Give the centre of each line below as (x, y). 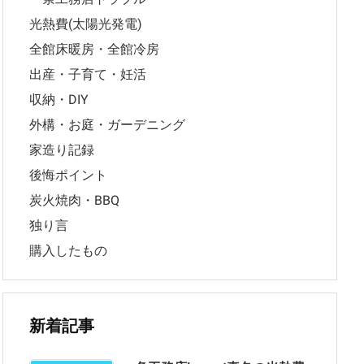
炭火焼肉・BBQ (74, 201)
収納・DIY (59, 100)
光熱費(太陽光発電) (86, 24)
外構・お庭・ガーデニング (107, 125)
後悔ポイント (68, 175)
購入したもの (68, 251)
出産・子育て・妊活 (88, 75)
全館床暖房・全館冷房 (94, 50)
